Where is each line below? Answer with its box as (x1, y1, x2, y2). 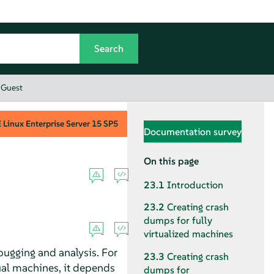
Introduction (167, 179, 223, 192)
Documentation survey (144, 125, 242, 138)
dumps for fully (144, 214, 212, 228)
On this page (144, 155, 199, 167)
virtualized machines (144, 228, 233, 241)
